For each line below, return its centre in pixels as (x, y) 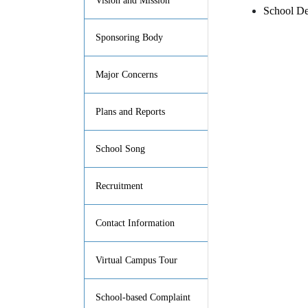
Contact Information (135, 223)
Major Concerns (126, 74)
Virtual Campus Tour (136, 260)
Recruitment (119, 186)
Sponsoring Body (129, 37)
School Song (120, 148)
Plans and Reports (130, 111)
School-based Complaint (143, 297)
